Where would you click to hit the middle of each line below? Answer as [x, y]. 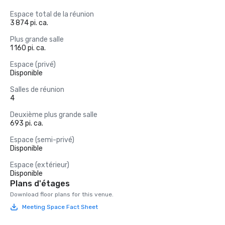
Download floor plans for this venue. [62, 194]
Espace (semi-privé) [42, 140]
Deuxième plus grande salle [54, 115]
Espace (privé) [33, 65]
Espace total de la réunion [52, 14]
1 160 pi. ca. [28, 48]
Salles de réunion [37, 90]
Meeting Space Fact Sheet [60, 207]
